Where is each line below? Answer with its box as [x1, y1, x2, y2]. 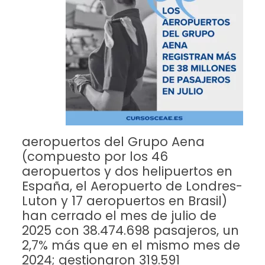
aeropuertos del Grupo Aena [21, 133, 205, 150]
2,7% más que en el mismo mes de [21, 237, 240, 254]
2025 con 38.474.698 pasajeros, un [21, 222, 239, 239]
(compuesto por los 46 [21, 148, 168, 165]
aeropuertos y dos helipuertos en [21, 163, 232, 180]
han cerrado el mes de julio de [21, 207, 216, 224]
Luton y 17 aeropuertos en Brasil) [21, 192, 227, 209]
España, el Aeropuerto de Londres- [21, 177, 243, 195]
